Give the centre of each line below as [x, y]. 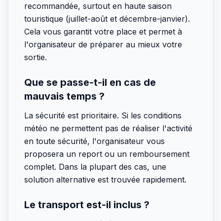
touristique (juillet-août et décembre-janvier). [107, 19]
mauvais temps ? [64, 96]
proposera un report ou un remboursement [107, 154]
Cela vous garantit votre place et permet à [103, 32]
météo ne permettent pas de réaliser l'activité [108, 128]
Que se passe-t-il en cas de [90, 82]
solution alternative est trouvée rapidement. [105, 180]
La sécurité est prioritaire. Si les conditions [103, 115]
